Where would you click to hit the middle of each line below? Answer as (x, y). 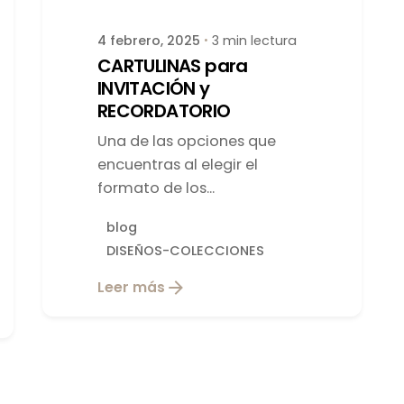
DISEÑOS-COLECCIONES (186, 250)
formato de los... (156, 188)
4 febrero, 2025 (148, 41)
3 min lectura (254, 41)
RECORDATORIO (164, 111)
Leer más (131, 287)
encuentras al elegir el (177, 165)
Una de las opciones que (186, 142)
